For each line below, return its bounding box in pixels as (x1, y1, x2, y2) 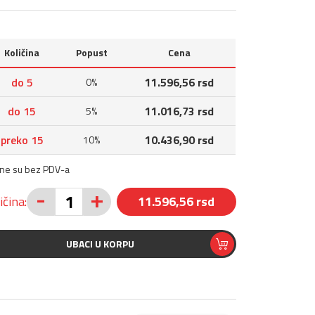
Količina (4, 45, 39, 60)
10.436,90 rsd (144, 131, 214, 148)
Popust (75, 45, 108, 60)
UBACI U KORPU (65, 236, 134, 251)
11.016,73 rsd (144, 103, 214, 120)
